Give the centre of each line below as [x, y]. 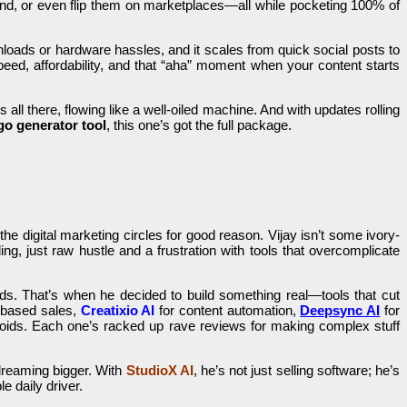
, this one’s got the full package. [199, 125]
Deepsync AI [340, 311]
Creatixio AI [118, 311]
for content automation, [230, 311]
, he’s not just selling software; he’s [297, 371]
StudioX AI [159, 371]
